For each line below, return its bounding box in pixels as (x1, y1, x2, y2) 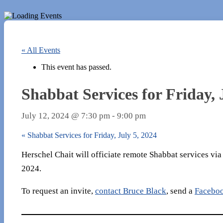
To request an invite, (21, 186, 95, 196)
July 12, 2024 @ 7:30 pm (21, 111, 110, 120)
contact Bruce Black (95, 186, 166, 196)
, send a (166, 186, 195, 196)
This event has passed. (41, 63, 111, 71)
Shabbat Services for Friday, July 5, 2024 (25, 130, 157, 139)
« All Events (21, 46, 60, 54)
